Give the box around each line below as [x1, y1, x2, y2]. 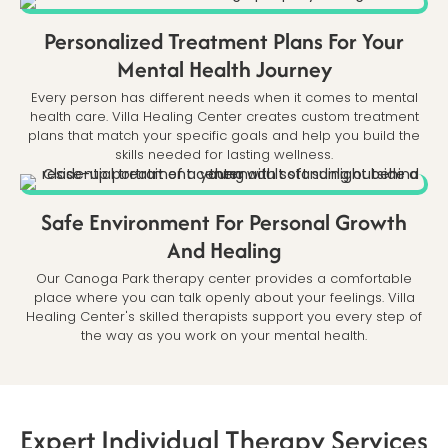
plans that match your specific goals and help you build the [28, 126, 420, 146]
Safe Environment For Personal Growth [41, 206, 407, 239]
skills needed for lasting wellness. [115, 145, 333, 165]
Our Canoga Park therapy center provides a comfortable [36, 269, 412, 289]
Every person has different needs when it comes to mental [30, 88, 418, 108]
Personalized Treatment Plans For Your [44, 25, 404, 58]
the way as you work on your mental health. [81, 326, 367, 346]
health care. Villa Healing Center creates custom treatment [29, 107, 419, 127]
